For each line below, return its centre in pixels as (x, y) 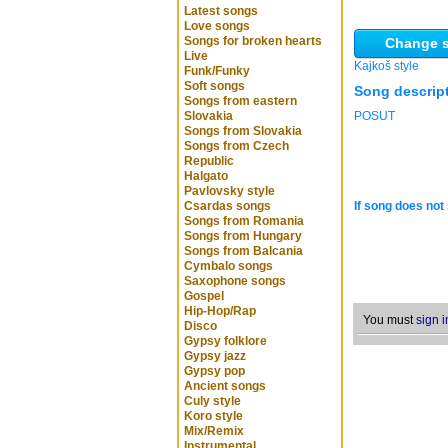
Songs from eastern (240, 101)
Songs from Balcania (243, 251)
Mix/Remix (214, 431)
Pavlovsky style (229, 191)
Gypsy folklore (225, 341)
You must (389, 320)
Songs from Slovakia (243, 131)
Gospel (204, 296)
